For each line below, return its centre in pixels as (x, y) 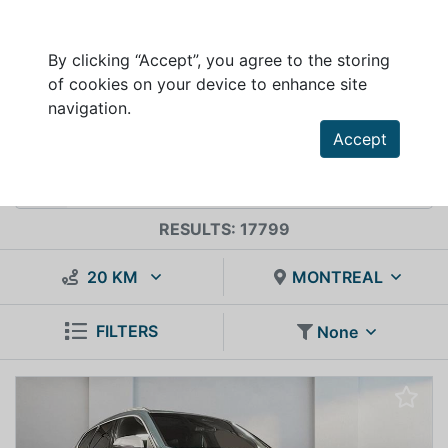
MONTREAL (337, 277)
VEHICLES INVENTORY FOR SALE (164, 107)
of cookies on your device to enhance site (207, 84)
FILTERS (126, 331)
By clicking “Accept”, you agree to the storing (219, 60)
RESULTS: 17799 (224, 229)
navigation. (89, 108)
